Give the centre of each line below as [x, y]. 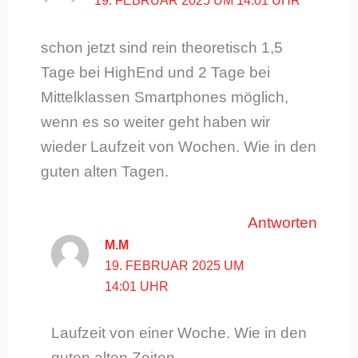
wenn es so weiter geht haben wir [155, 121]
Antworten [283, 223]
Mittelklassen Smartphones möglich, [164, 97]
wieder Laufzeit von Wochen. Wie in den [178, 146]
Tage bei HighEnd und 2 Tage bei [155, 72]
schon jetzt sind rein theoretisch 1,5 [161, 47]
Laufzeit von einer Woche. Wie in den [179, 333]
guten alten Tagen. [104, 171]
